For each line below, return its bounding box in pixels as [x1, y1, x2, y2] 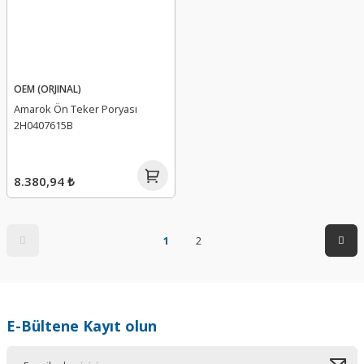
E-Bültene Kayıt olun [6, 316, 157, 336]
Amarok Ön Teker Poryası [14, 102, 137, 116]
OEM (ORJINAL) [14, 82, 81, 95]
